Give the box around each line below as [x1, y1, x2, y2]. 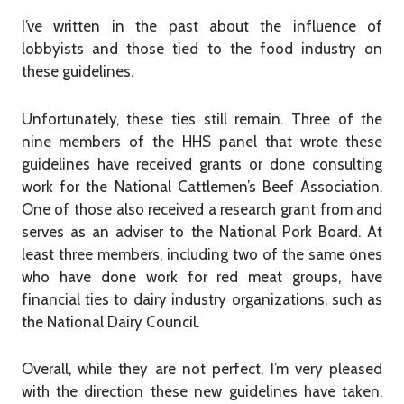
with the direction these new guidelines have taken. [21, 382, 383, 401]
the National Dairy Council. [21, 312, 199, 331]
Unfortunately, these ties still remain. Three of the [21, 109, 383, 128]
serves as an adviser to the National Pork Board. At [21, 222, 383, 241]
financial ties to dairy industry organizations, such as [21, 289, 383, 308]
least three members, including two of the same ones [21, 244, 383, 263]
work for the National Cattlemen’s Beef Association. [21, 177, 383, 196]
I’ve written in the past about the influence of [21, 17, 383, 36]
